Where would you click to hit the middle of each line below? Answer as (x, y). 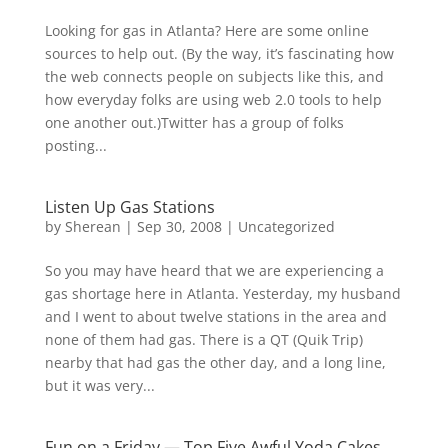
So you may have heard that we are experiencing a (214, 270)
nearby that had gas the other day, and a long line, (215, 362)
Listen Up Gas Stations (129, 207)
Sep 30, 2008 (179, 226)
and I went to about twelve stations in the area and (215, 316)
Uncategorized (286, 226)
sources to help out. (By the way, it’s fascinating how (219, 53)
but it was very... (99, 385)
